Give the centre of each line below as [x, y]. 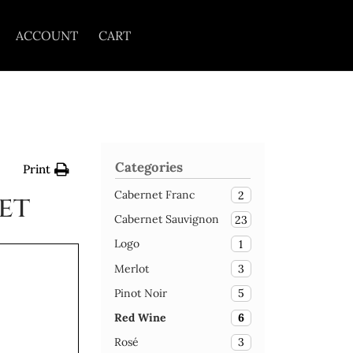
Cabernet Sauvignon [167, 219]
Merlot [132, 268]
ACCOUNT [47, 35]
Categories [149, 167]
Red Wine [140, 317]
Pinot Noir [141, 293]
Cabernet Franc [154, 195]
